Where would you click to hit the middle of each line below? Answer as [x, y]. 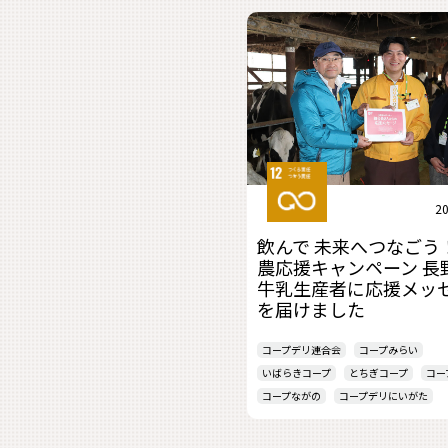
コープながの [291, 395]
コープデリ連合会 [301, 349]
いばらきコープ [296, 372]
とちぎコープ [378, 372]
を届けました [311, 309]
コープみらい [388, 349]
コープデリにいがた [383, 395]
